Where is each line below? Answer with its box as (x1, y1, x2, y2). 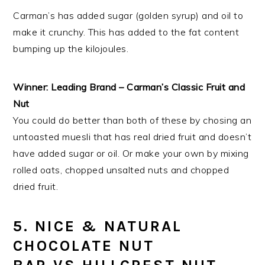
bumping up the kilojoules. (13, 43, 129, 55)
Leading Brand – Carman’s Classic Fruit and (51, 81, 245, 93)
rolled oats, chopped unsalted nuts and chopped (13, 164, 230, 176)
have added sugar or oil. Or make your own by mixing (13, 147, 249, 160)
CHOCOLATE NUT (13, 237, 155, 256)
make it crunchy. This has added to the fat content (13, 26, 240, 38)
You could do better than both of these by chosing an (13, 114, 252, 127)
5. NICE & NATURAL (13, 217, 183, 236)
